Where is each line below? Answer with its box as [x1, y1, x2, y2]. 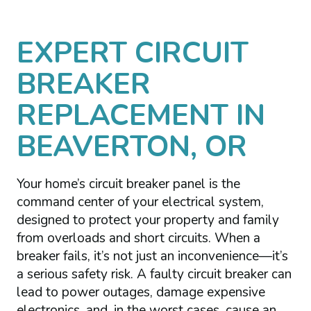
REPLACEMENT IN [16, 95, 265, 135]
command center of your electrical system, [16, 192, 264, 211]
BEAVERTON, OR [16, 126, 247, 167]
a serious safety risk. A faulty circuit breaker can [16, 264, 292, 283]
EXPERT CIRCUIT [16, 33, 249, 73]
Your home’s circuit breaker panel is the [16, 174, 240, 193]
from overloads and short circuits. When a [16, 228, 260, 247]
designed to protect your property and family [16, 210, 279, 229]
